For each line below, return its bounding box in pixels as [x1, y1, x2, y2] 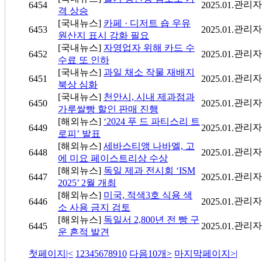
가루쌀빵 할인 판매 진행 [58, 104, 158, 115]
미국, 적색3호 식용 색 [104, 190, 192, 201]
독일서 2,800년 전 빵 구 [104, 215, 199, 225]
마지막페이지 [174, 249, 230, 259]
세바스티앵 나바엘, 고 [104, 141, 195, 151]
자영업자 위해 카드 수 [104, 43, 195, 53]
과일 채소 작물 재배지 [104, 67, 195, 78]
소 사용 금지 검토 [58, 202, 130, 213]
